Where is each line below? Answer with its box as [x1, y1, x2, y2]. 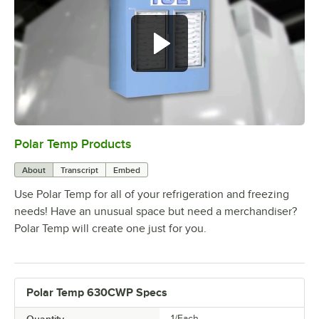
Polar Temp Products [14, 137, 131, 152]
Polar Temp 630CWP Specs [26, 286, 167, 300]
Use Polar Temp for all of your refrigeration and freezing [14, 188, 289, 202]
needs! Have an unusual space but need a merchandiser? [14, 205, 297, 219]
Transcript [61, 165, 98, 176]
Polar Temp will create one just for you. [14, 222, 206, 236]
